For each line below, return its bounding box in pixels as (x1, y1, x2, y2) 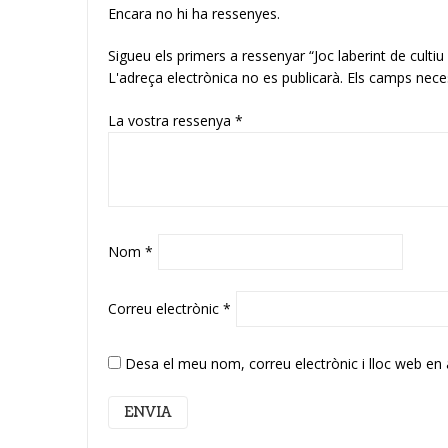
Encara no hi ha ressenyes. (108, 4, 280, 23)
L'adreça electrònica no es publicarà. (108, 68, 343, 87)
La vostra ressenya (108, 111, 235, 130)
